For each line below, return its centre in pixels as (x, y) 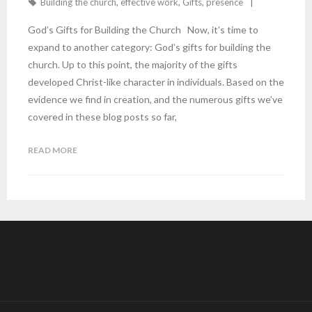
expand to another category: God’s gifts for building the (149, 47)
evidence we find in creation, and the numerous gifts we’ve (155, 99)
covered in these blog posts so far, (102, 117)
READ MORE (53, 150)
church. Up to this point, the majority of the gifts (133, 64)
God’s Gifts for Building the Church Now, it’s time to (143, 30)
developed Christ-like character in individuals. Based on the (156, 82)
